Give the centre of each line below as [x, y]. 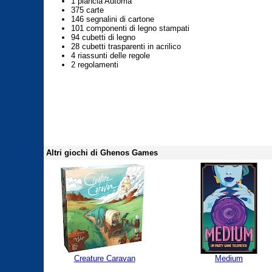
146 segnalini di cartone [113, 19]
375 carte [87, 10]
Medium [229, 258]
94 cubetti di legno [103, 37]
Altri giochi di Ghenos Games [102, 153]
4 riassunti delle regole [110, 56]
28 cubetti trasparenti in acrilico [126, 46]
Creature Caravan [104, 258]
